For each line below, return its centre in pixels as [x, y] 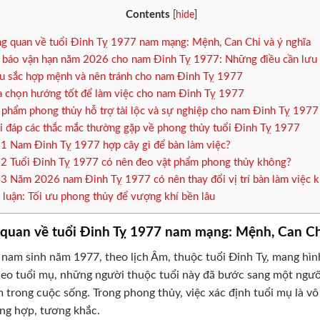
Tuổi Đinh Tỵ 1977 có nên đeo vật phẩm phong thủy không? [149, 163]
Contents [148, 14]
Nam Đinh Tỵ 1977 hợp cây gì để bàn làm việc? [119, 146]
